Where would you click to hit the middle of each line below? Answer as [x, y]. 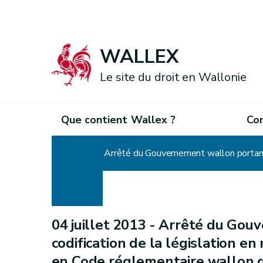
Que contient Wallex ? [118, 119]
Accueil [66, 153]
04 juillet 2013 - [105, 225]
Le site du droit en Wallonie [173, 77]
